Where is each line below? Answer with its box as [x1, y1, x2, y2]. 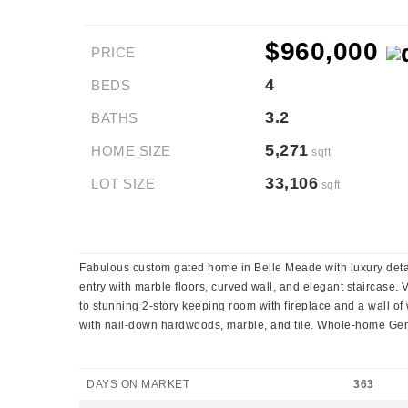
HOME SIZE [91, 143, 171, 158]
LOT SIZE [91, 176, 155, 191]
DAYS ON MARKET [87, 378, 189, 391]
